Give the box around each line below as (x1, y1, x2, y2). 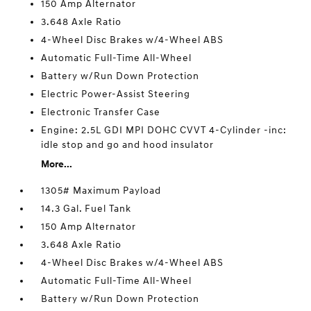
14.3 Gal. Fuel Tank (41, 202, 132, 215)
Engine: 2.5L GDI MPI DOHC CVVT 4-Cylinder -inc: (41, 124, 287, 136)
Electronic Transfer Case (41, 106, 161, 118)
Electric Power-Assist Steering (41, 87, 191, 100)
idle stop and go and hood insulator (41, 138, 215, 151)
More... (41, 158, 73, 170)
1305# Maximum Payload (41, 184, 162, 196)
